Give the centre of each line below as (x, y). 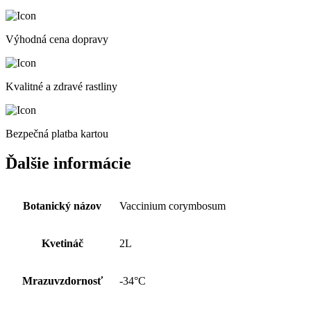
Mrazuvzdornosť (62, 280)
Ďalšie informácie (68, 163)
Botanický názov (62, 205)
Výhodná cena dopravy (57, 39)
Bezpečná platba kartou (57, 133)
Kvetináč (62, 243)
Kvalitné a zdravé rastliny (61, 86)
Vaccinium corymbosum (173, 205)
